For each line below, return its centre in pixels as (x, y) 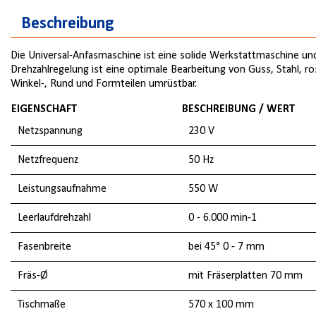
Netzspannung (50, 131)
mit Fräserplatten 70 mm (245, 275)
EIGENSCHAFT (44, 109)
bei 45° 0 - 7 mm (226, 247)
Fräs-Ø (33, 275)
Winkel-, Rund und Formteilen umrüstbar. (104, 84)
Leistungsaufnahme (62, 189)
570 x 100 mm (221, 304)
